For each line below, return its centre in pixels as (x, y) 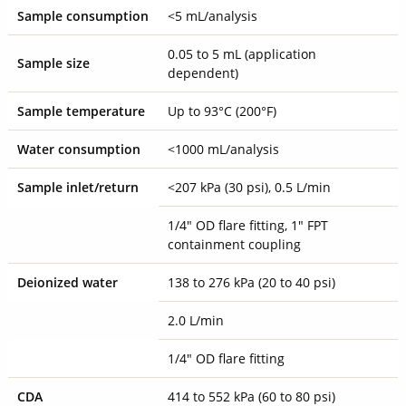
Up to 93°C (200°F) (222, 111)
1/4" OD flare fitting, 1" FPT (247, 225)
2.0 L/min (195, 320)
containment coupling (234, 244)
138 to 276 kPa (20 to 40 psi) (251, 282)
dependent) (203, 72)
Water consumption (78, 149)
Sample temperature (81, 111)
